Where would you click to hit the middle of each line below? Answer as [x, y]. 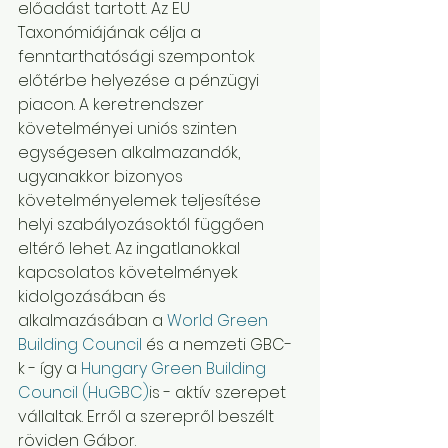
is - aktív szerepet [219, 392]
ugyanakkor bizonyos [102, 176]
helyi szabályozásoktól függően [143, 224]
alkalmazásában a [92, 320]
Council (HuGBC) [83, 392]
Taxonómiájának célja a [111, 32]
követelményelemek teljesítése [141, 200]
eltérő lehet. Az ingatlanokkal [131, 248]
